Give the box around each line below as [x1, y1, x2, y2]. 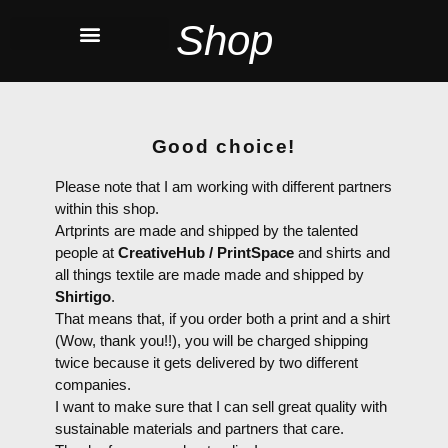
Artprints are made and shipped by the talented [55, 222, 358, 239]
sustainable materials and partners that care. [55, 420, 344, 437]
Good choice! [151, 136, 297, 157]
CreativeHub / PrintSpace [118, 244, 294, 261]
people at [55, 244, 118, 261]
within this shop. [55, 200, 163, 217]
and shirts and [294, 244, 390, 261]
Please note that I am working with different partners [55, 178, 392, 195]
